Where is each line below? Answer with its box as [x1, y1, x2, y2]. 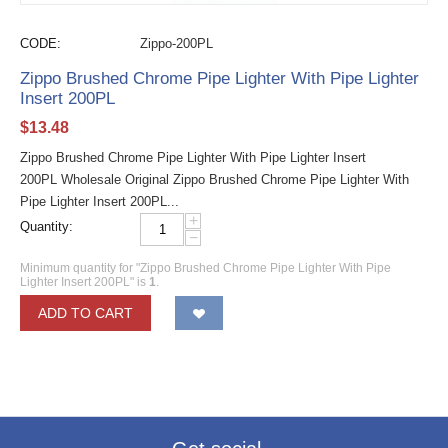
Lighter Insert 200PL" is [20, 275, 149, 289]
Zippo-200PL [140, 36, 213, 51]
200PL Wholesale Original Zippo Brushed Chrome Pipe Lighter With [20, 172, 409, 187]
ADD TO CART [38, 305, 133, 321]
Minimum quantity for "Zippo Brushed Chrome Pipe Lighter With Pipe [20, 261, 391, 275]
